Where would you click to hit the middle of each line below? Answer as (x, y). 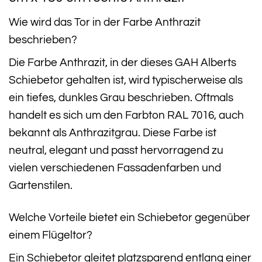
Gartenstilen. (41, 186)
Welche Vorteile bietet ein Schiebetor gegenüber (130, 217)
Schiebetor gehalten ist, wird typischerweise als (126, 80)
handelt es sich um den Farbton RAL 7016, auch (126, 116)
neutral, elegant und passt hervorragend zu (116, 151)
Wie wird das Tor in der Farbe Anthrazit (105, 22)
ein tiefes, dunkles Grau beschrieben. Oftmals (121, 98)
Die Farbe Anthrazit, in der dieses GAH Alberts (123, 63)
